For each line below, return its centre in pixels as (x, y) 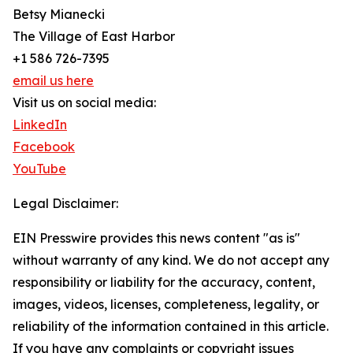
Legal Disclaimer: (65, 204)
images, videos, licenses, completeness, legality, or (166, 305)
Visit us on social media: (84, 103)
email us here (53, 81)
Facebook (44, 147)
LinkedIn (40, 125)
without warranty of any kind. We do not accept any (171, 260)
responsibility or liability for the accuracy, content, (164, 282)
